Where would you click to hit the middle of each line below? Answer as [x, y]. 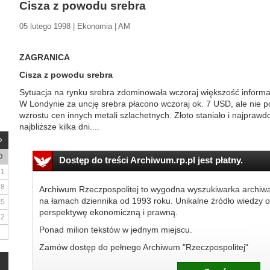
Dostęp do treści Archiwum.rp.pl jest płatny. [151, 160]
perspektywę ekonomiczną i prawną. [108, 212]
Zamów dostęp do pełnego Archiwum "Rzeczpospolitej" [143, 247]
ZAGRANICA [45, 57]
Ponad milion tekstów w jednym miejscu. [115, 230]
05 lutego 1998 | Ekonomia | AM [75, 26]
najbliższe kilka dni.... [59, 127]
